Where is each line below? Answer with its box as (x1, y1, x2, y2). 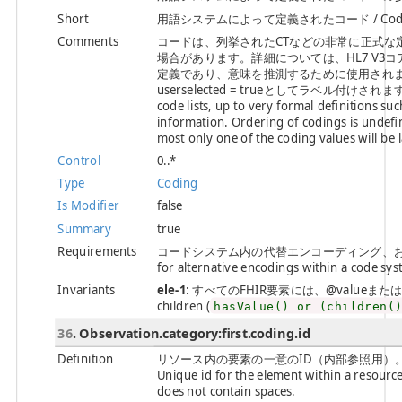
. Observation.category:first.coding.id (73, 324, 311, 343)
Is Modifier (57, 197, 119, 214)
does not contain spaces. (156, 381, 295, 398)
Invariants (57, 281, 115, 298)
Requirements (57, 241, 136, 258)
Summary (57, 219, 112, 236)
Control (57, 152, 101, 169)
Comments (57, 31, 118, 48)
